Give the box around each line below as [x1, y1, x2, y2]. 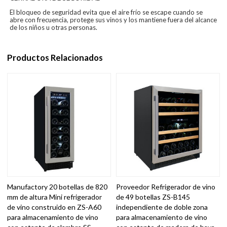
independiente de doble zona [116, 202, 208, 211]
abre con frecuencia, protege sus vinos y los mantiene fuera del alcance [10, 15, 217, 24]
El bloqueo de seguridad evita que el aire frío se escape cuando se [10, 8, 203, 16]
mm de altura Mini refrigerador [7, 192, 102, 201]
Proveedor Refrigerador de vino [116, 182, 215, 191]
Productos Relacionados [7, 52, 103, 63]
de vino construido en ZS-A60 [7, 202, 102, 211]
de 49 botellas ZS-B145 [116, 192, 190, 201]
